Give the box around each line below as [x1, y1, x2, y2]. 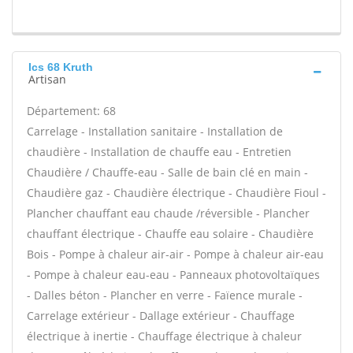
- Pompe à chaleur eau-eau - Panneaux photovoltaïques [27, 267, 320, 282]
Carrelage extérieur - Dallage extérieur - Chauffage [27, 308, 295, 323]
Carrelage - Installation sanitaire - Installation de [27, 124, 283, 139]
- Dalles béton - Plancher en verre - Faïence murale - [27, 288, 303, 303]
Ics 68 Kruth [28, 61, 93, 73]
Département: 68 [27, 103, 116, 118]
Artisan [28, 72, 66, 87]
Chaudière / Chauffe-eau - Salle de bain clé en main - [27, 165, 308, 180]
